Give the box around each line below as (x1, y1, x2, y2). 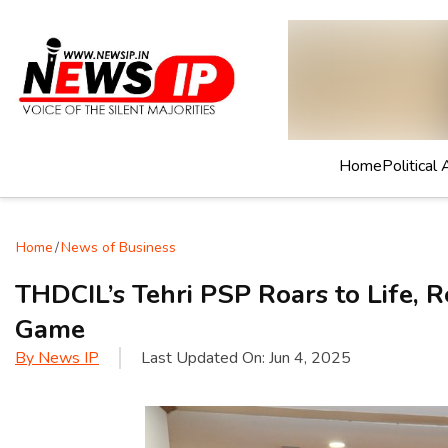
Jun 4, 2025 (269, 347, 351, 369)
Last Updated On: (141, 347, 269, 369)
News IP (38, 347, 99, 369)
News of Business (61, 238, 176, 257)
